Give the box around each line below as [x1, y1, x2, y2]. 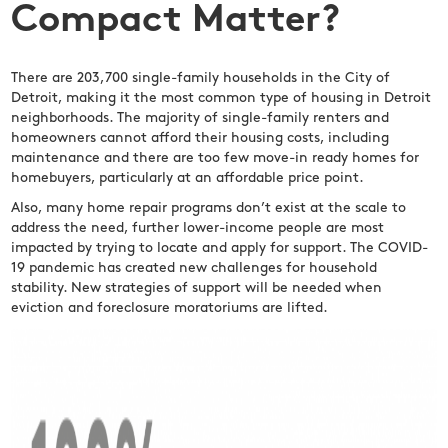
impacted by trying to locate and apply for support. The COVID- [11, 241, 429, 257]
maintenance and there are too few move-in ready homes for [11, 151, 420, 167]
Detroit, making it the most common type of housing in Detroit [11, 91, 432, 107]
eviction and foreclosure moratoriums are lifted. [11, 301, 329, 317]
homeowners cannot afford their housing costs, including [11, 131, 390, 147]
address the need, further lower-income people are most [11, 221, 385, 237]
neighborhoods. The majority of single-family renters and [11, 111, 390, 127]
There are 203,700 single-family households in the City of [11, 71, 391, 87]
